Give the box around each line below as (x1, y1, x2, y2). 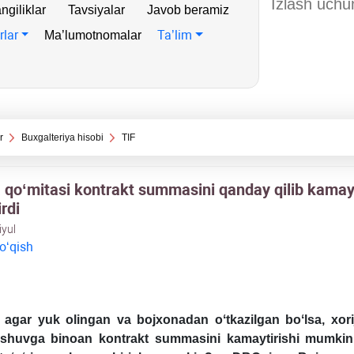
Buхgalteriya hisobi (21, 132, 104, 143)
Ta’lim (157, 28, 193, 43)
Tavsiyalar (68, 3, 125, 17)
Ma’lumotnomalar (44, 28, 142, 42)
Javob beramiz (147, 3, 229, 17)
